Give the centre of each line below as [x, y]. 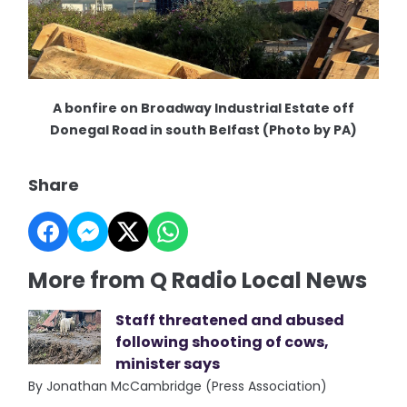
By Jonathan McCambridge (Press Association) [178, 387]
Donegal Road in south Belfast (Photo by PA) [203, 130]
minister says [168, 364]
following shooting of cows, [223, 342]
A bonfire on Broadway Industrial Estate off [203, 109]
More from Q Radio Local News [198, 281]
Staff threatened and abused [230, 321]
